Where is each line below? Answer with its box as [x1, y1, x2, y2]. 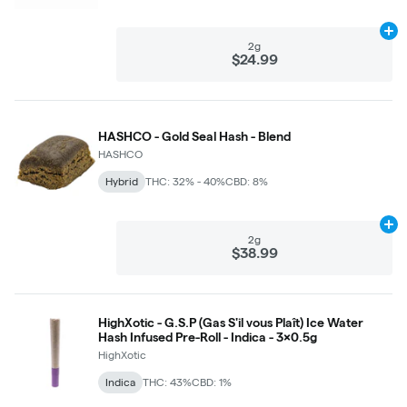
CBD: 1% [192, 375, 232, 388]
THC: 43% [143, 375, 192, 388]
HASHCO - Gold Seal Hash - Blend [98, 128, 291, 144]
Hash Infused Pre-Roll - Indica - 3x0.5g [98, 329, 317, 344]
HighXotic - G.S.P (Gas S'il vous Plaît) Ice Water [98, 314, 363, 330]
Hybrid [105, 174, 138, 187]
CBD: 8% [225, 174, 268, 187]
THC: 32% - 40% [145, 174, 225, 187]
